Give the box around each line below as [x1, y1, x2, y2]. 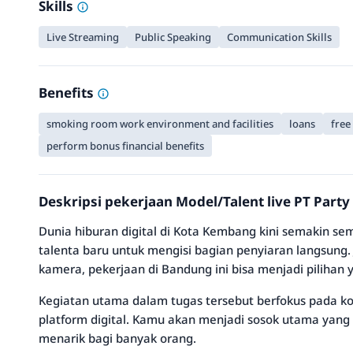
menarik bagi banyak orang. [39, 330, 196, 346]
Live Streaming [46, 30, 119, 44]
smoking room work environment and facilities [46, 117, 273, 131]
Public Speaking [135, 30, 211, 44]
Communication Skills [227, 30, 332, 44]
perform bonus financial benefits [46, 139, 204, 153]
